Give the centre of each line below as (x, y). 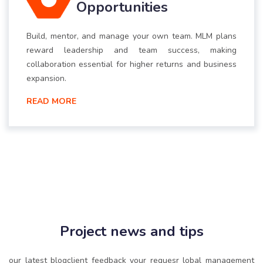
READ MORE (51, 102)
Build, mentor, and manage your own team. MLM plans (131, 36)
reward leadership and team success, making (131, 50)
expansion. (46, 79)
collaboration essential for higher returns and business (131, 65)
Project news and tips (131, 232)
